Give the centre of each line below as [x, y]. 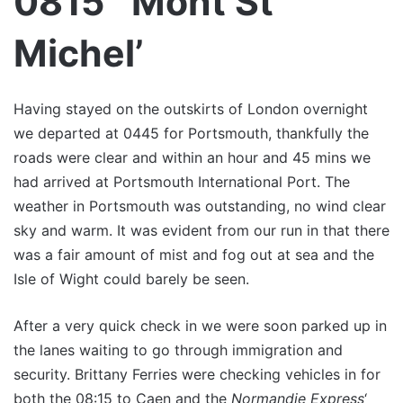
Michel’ [78, 53]
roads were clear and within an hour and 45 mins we [192, 157]
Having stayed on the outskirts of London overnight [191, 109]
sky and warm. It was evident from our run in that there [201, 230]
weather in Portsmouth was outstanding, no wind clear [200, 206]
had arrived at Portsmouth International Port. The [182, 182]
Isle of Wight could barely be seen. [131, 279]
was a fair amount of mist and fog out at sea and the [194, 255]
